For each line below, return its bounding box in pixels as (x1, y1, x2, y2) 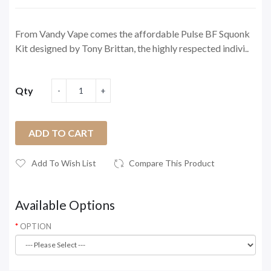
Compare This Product (129, 157, 215, 168)
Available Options (15, 197, 115, 212)
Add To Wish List (31, 157, 96, 168)
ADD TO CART (28, 126, 94, 139)
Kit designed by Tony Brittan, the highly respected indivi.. (15, 42, 249, 54)
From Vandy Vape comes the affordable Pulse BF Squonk (15, 27, 250, 39)
